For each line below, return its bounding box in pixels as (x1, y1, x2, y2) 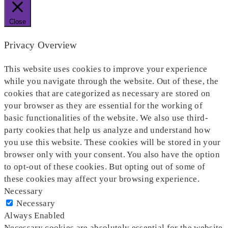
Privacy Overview (4, 39, 77, 50)
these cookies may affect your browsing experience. (4, 174, 200, 184)
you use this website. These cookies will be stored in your (4, 137, 221, 148)
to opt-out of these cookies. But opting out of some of (4, 162, 206, 172)
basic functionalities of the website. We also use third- (4, 113, 208, 123)
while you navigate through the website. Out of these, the (4, 76, 219, 87)
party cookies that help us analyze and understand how (4, 125, 210, 135)
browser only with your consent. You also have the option (4, 150, 220, 160)
